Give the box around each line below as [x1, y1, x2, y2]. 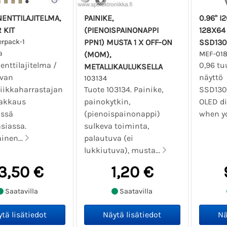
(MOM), [84, 50, 111, 60]
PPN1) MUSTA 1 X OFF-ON [84, 37, 173, 48]
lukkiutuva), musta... [84, 145, 163, 156]
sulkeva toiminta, [84, 121, 149, 131]
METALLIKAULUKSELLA [84, 62, 163, 72]
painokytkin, [84, 97, 131, 107]
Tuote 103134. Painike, [84, 85, 164, 95]
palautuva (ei [84, 133, 134, 143]
